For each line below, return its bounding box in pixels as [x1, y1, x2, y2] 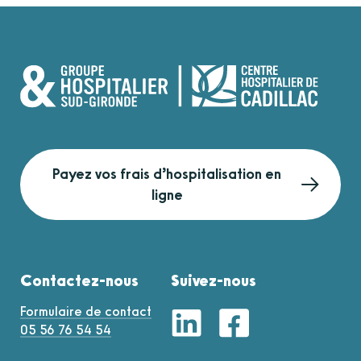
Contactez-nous [20, 271, 139, 291]
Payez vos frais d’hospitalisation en [52, 165, 281, 184]
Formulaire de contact [20, 304, 151, 320]
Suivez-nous [171, 271, 256, 291]
